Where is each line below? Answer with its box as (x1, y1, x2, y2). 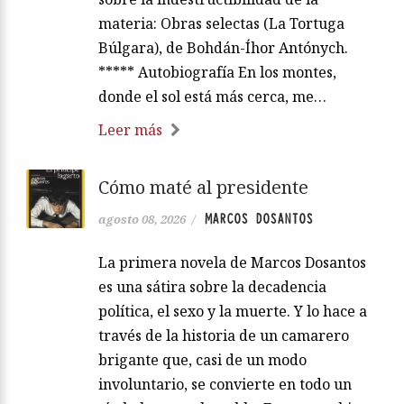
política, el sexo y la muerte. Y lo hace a (98, 301, 367, 322)
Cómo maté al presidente (98, 175, 308, 200)
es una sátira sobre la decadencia (98, 277, 326, 298)
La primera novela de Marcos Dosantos (98, 252, 366, 273)
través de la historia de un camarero (98, 326, 349, 346)
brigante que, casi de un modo (98, 350, 307, 371)
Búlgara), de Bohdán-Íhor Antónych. (98, 38, 348, 59)
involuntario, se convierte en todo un (98, 374, 352, 395)
